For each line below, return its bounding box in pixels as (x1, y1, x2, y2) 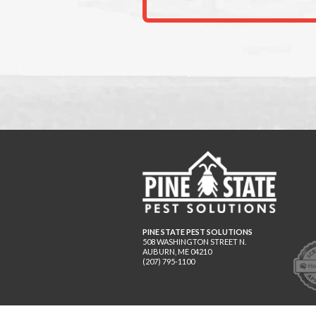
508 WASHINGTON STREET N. (142, 237, 246, 247)
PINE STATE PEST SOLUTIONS (142, 227, 253, 237)
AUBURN (142, 247, 175, 257)
